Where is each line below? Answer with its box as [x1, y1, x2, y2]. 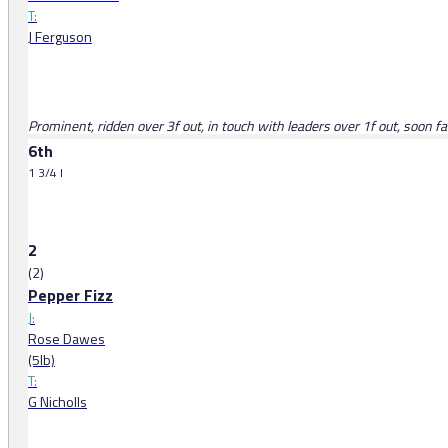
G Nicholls [28, 391, 87, 413]
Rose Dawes [28, 328, 105, 350]
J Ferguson [28, 26, 92, 48]
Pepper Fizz [28, 283, 113, 308]
